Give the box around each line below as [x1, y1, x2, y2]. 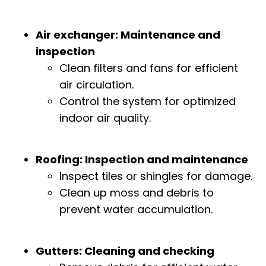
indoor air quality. [59, 110, 151, 125]
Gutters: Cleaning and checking [36, 243, 214, 259]
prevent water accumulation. [59, 202, 213, 217]
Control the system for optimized [59, 93, 236, 109]
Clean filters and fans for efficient [59, 60, 238, 75]
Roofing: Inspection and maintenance [36, 152, 248, 167]
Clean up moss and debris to [59, 185, 214, 201]
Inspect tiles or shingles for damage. [59, 169, 252, 184]
